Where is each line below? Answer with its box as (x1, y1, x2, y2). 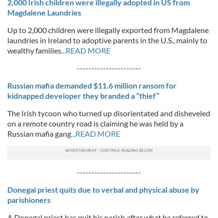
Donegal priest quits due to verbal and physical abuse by (7, 185, 200, 194)
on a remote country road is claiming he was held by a (7, 119, 183, 128)
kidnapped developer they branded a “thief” (7, 91, 159, 100)
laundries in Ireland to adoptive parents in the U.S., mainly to (7, 36, 207, 45)
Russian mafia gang (7, 129, 71, 138)
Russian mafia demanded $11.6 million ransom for (7, 81, 177, 90)
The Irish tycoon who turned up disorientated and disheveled (7, 109, 210, 118)
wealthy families (7, 46, 61, 55)
